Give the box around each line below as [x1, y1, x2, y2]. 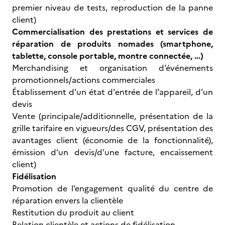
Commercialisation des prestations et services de [12, 26, 213, 38]
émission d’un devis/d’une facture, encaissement [12, 146, 213, 158]
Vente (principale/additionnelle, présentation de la [12, 110, 213, 122]
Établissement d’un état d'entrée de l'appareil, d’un [12, 86, 213, 98]
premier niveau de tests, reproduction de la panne [12, 2, 213, 14]
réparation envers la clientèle [12, 194, 123, 206]
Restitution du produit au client [12, 206, 134, 218]
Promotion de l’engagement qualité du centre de [12, 182, 213, 194]
